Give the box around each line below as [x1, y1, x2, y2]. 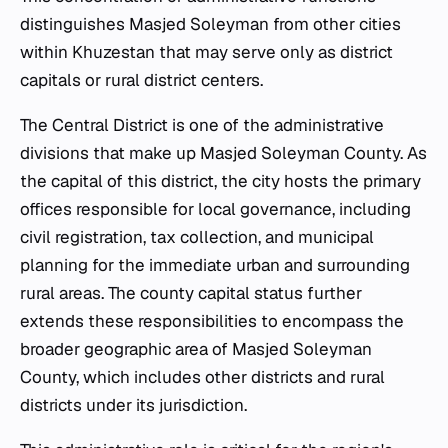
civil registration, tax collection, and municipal [20, 226, 374, 249]
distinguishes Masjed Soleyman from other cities [20, 13, 401, 36]
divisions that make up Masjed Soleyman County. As [20, 142, 427, 165]
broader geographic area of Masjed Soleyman [20, 338, 372, 361]
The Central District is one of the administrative [20, 114, 384, 137]
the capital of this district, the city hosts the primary [20, 170, 421, 193]
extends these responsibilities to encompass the [20, 310, 404, 333]
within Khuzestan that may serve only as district [20, 41, 393, 64]
